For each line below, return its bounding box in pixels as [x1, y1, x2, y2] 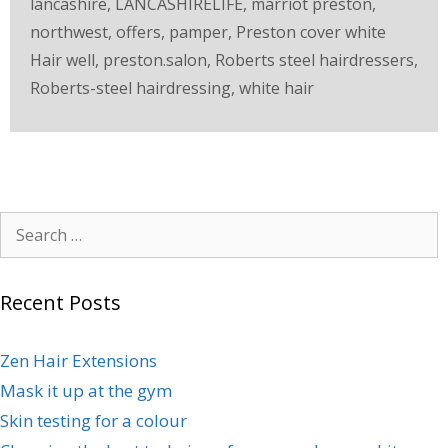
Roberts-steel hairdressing [30, 77, 231, 99]
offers [116, 21, 161, 43]
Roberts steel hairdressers [215, 49, 414, 71]
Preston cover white [236, 21, 386, 43]
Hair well [30, 49, 95, 71]
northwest [30, 21, 108, 43]
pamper [169, 21, 228, 43]
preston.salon [103, 49, 207, 71]
